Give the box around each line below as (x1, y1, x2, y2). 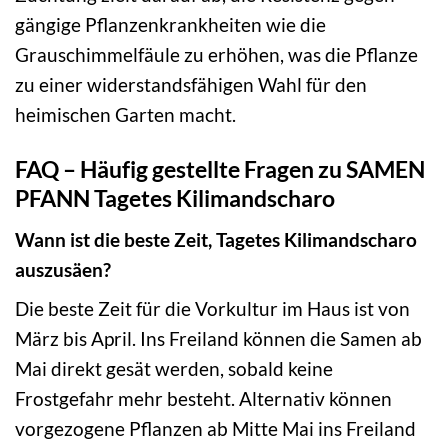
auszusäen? (15, 257, 111, 281)
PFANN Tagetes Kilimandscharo (15, 184, 335, 212)
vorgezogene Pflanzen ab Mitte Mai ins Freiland (15, 417, 416, 441)
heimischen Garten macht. (15, 103, 236, 127)
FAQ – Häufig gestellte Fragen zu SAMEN (15, 155, 425, 183)
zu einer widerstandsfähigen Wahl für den (15, 73, 367, 97)
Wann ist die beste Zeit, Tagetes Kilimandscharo (15, 227, 417, 251)
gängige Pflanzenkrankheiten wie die (15, 13, 326, 37)
